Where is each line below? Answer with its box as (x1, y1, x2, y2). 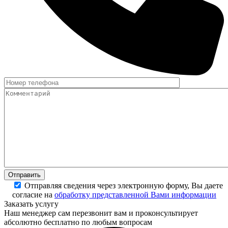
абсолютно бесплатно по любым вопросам (4, 218, 152, 227)
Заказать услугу (4, 199, 59, 209)
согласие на (12, 190, 54, 199)
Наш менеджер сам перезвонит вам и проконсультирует (4, 209, 198, 218)
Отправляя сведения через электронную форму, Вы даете (24, 181, 223, 190)
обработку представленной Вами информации (54, 190, 216, 199)
